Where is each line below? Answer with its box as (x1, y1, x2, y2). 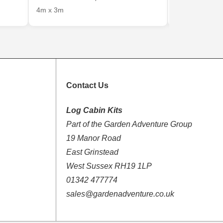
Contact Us (66, 81, 109, 90)
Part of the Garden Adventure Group (66, 119, 192, 128)
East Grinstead (66, 147, 118, 156)
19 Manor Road (66, 133, 121, 142)
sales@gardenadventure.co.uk (66, 189, 174, 198)
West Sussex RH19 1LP (66, 161, 152, 170)
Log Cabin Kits (66, 106, 122, 114)
